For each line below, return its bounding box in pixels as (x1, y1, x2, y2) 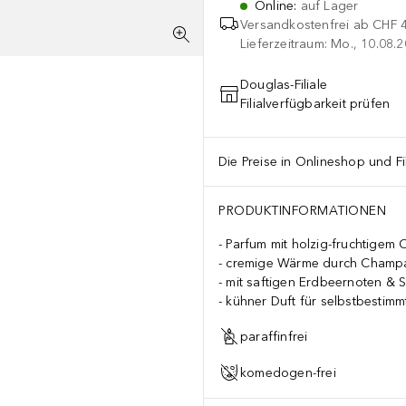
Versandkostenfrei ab (240, 17, 369, 33)
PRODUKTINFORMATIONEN (218, 203, 386, 218)
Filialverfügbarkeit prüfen (240, 96, 391, 111)
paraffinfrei (240, 328, 308, 344)
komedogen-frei (240, 364, 336, 381)
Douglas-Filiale (240, 77, 327, 92)
